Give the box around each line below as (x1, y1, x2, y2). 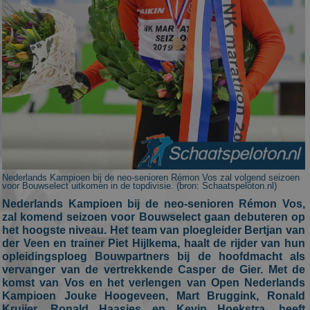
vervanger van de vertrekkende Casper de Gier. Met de (2, 264, 305, 275)
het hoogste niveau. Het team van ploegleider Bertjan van (2, 224, 305, 236)
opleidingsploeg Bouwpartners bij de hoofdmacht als (2, 250, 305, 262)
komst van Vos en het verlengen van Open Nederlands (2, 277, 305, 289)
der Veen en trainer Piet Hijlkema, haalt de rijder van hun (2, 237, 305, 249)
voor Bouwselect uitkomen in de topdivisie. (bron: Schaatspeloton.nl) (2, 181, 277, 191)
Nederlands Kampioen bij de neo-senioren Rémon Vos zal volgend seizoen (2, 172, 300, 183)
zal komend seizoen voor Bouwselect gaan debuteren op (2, 211, 305, 223)
